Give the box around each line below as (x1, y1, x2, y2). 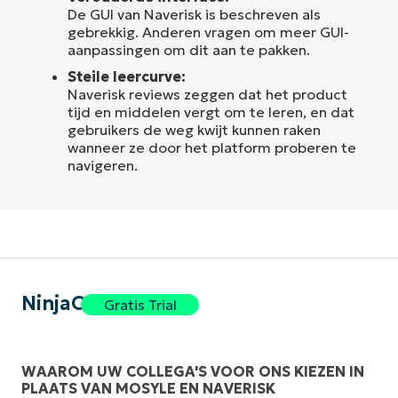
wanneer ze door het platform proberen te (68, 138, 356, 156)
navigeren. (68, 155, 138, 174)
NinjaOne (21, 291, 111, 315)
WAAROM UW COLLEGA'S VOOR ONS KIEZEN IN (21, 362, 364, 380)
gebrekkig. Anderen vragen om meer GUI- (68, 22, 349, 41)
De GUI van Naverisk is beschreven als (68, 4, 321, 23)
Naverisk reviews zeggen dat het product (68, 84, 347, 103)
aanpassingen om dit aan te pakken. (68, 40, 310, 59)
